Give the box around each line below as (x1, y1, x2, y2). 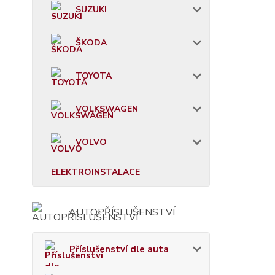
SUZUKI (76, 4, 107, 15)
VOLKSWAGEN (76, 103, 138, 115)
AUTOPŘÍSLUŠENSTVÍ (69, 206, 175, 219)
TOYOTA (76, 70, 112, 82)
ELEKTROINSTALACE (51, 166, 140, 178)
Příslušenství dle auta (69, 243, 169, 255)
